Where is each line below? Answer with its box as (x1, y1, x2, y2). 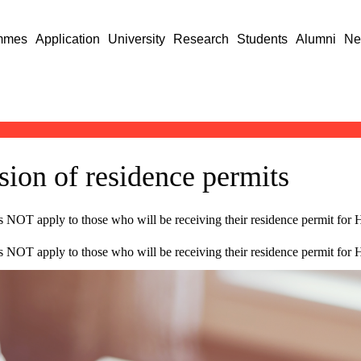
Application (35, 32, 101, 46)
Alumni (296, 32, 337, 46)
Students (237, 32, 288, 46)
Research (173, 32, 230, 46)
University (108, 32, 166, 46)
